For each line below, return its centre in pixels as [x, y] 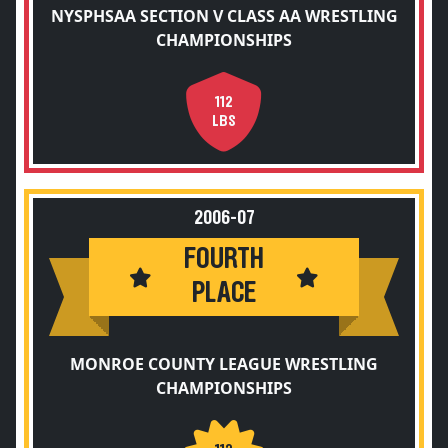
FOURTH [224, 259]
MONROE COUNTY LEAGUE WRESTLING [224, 364]
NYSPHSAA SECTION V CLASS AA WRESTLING [224, 16]
